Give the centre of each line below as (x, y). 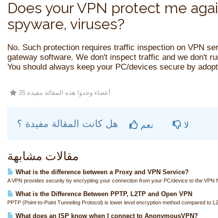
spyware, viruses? (66, 24)
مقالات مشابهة (43, 156)
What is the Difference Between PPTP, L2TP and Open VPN (103, 194)
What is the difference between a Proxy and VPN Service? (101, 172)
